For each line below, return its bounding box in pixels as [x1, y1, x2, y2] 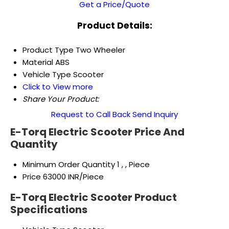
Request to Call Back [51, 108, 130, 120]
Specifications [10, 202, 87, 217]
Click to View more [22, 81, 93, 92]
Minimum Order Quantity [22, 158, 115, 170]
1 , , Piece [117, 158, 150, 170]
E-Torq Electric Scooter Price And [10, 124, 185, 139]
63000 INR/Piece [43, 171, 104, 182]
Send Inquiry [132, 108, 178, 120]
